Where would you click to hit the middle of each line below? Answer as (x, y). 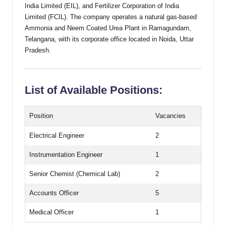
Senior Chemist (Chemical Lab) (75, 174)
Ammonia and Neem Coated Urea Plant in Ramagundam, (108, 28)
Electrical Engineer (57, 135)
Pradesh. (38, 50)
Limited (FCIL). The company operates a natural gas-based (111, 17)
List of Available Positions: (94, 90)
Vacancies (171, 116)
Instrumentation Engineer (66, 154)
